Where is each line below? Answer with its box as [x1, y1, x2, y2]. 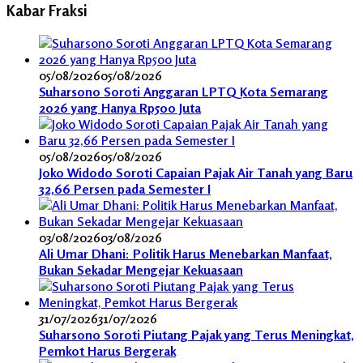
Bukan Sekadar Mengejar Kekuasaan [39, 261, 243, 278]
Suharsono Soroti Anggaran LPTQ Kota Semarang [39, 83, 328, 100]
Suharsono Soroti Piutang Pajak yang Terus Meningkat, [39, 326, 354, 343]
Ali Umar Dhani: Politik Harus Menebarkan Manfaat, [39, 245, 332, 262]
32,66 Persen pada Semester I [39, 180, 211, 197]
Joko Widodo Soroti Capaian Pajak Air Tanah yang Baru [39, 164, 352, 181]
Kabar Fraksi [6, 2, 87, 20]
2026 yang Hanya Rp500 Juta [39, 99, 201, 116]
